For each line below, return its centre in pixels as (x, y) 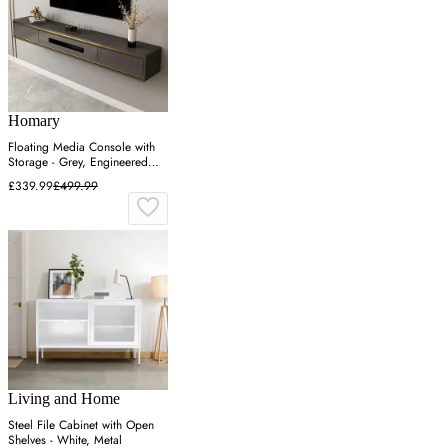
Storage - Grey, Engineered (78, 162)
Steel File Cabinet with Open (81, 425)
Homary (34, 121)
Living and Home (64, 399)
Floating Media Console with (81, 147)
